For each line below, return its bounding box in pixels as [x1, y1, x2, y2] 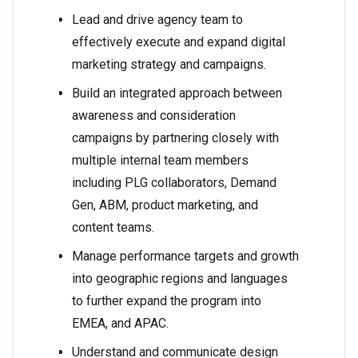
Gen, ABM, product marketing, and [72, 197, 258, 213]
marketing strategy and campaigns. [72, 57, 266, 73]
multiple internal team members [72, 153, 249, 169]
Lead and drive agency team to [72, 12, 243, 28]
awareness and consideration [72, 108, 236, 124]
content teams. [72, 220, 154, 236]
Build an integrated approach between [72, 86, 282, 101]
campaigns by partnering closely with [72, 130, 279, 146]
